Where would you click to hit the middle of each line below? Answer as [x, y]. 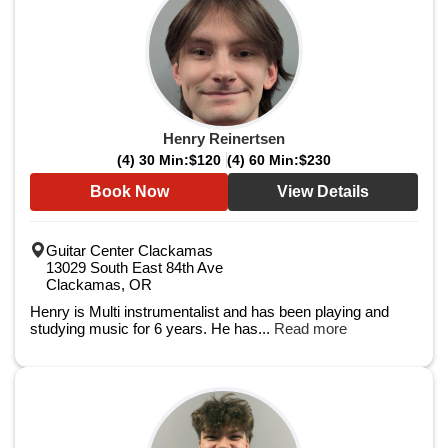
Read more [310, 328]
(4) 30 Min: [153, 160]
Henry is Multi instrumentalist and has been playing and [209, 311]
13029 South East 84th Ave [134, 267]
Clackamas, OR [99, 284]
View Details [323, 191]
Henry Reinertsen [224, 138]
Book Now [129, 191]
